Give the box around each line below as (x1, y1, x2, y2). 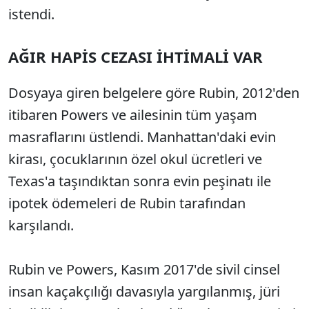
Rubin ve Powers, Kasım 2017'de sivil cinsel (8, 260, 280, 279)
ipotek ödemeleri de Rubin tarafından (8, 194, 246, 213)
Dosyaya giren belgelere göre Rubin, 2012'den (8, 83, 299, 103)
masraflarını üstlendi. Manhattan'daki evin (8, 128, 276, 147)
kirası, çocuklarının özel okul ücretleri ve (8, 150, 262, 169)
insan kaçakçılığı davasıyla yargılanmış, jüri (8, 282, 280, 301)
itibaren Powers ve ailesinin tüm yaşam (8, 106, 257, 125)
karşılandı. (8, 216, 74, 235)
